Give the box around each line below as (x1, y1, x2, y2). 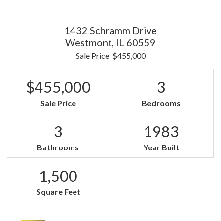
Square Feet (36, 187, 80, 196)
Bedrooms (142, 98, 181, 108)
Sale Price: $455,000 (75, 51, 146, 60)
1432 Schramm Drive (64, 24, 157, 36)
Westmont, (65, 37, 116, 48)
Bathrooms (37, 143, 79, 152)
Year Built (143, 143, 179, 152)
